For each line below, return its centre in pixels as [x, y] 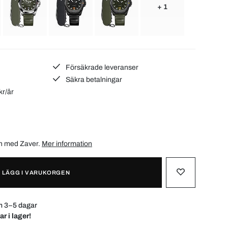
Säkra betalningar [93, 79]
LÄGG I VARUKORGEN [36, 172]
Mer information [67, 144]
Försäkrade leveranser [102, 67]
